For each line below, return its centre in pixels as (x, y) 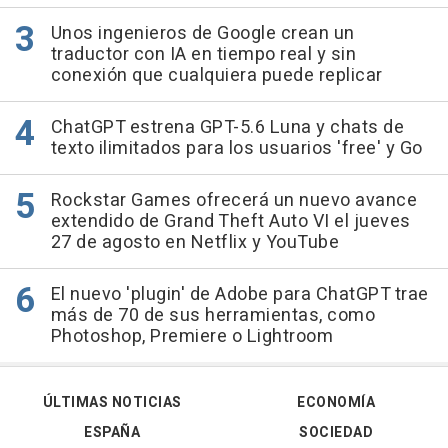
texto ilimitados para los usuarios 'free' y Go (236, 149)
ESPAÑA (112, 433)
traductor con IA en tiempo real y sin (203, 55)
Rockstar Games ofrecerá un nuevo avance (233, 201)
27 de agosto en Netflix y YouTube (194, 243)
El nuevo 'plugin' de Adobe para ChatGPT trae (239, 295)
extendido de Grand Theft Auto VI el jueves (230, 222)
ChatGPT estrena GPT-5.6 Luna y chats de (227, 128)
